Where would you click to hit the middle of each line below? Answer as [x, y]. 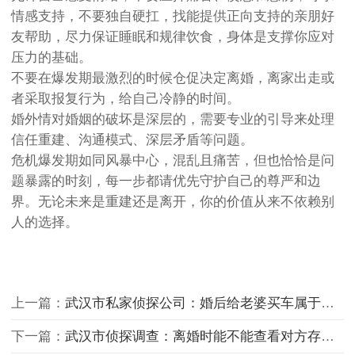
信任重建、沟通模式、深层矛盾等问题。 [132, 140]
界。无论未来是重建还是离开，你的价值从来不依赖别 [173, 202]
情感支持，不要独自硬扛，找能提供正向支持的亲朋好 [173, 17]
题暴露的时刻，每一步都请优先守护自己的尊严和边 [166, 181]
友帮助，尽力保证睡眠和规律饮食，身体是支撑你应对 [173, 37]
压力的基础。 [52, 58]
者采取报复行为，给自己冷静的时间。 [126, 99]
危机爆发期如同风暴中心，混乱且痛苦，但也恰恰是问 [173, 161]
